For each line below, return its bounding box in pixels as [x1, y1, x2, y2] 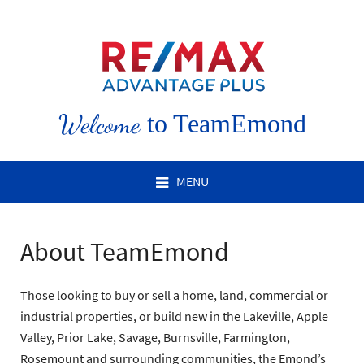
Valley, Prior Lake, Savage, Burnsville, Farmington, [20, 329, 290, 346]
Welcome [58, 109, 141, 140]
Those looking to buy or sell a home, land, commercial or [20, 287, 328, 304]
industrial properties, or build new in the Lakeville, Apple [20, 308, 328, 325]
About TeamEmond [20, 236, 229, 269]
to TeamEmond [140, 109, 306, 138]
